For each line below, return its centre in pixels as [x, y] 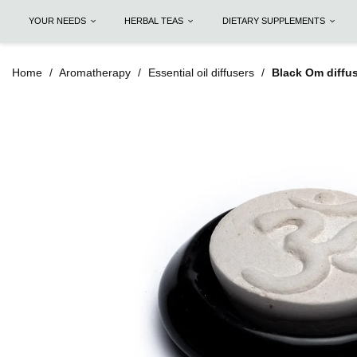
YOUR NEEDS [58, 20]
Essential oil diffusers [201, 72]
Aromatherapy [95, 72]
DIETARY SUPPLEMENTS [275, 20]
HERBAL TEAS [155, 20]
